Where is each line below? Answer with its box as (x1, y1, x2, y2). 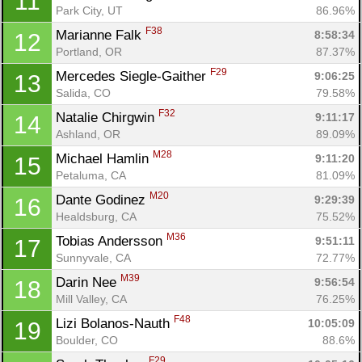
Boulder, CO (56, 333, 118, 347)
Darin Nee (56, 274, 120, 290)
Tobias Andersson (56, 233, 166, 249)
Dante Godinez (56, 192, 149, 208)
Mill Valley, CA (56, 292, 127, 305)
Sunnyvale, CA (56, 250, 131, 264)
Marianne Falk (56, 27, 145, 43)
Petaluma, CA (56, 168, 126, 182)
